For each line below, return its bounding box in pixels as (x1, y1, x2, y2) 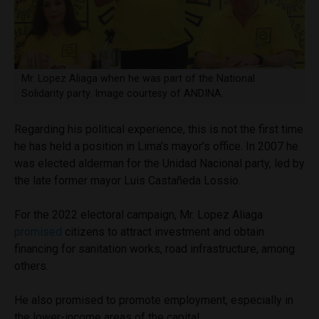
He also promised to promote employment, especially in (14, 293, 293, 307)
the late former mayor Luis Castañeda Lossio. (14, 173, 241, 187)
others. (14, 258, 48, 273)
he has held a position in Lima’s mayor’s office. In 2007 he (14, 139, 298, 153)
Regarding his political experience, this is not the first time (14, 122, 303, 136)
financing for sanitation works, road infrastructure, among (14, 241, 295, 256)
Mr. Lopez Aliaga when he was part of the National (21, 73, 255, 85)
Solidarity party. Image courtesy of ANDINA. (21, 88, 224, 100)
